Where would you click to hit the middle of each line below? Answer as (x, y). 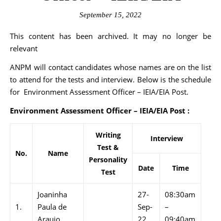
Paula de (52, 207)
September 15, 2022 (110, 15)
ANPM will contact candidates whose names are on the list (110, 67)
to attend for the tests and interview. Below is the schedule (110, 79)
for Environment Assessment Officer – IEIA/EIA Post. (99, 92)
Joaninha (52, 194)
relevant (24, 48)
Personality (108, 160)
